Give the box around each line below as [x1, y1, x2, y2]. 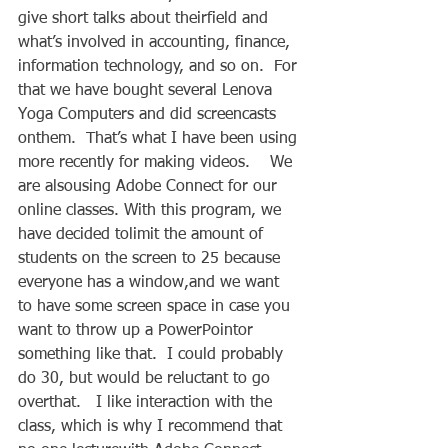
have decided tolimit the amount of [18, 226, 268, 243]
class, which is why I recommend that [18, 418, 287, 435]
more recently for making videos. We [18, 154, 297, 171]
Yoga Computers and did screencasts [18, 106, 281, 123]
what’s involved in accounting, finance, [18, 34, 295, 51]
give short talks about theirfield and [18, 10, 273, 27]
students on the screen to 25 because [18, 250, 285, 267]
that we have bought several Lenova [18, 82, 277, 99]
